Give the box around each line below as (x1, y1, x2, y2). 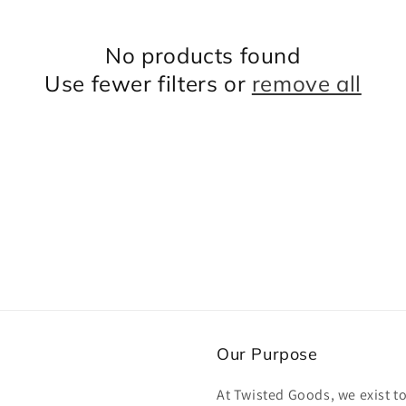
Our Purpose (217, 343, 318, 364)
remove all (251, 70, 362, 97)
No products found (105, 42, 301, 69)
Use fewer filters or (44, 70, 252, 97)
